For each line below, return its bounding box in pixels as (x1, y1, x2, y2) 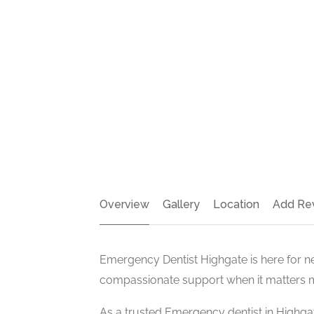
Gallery (163, 197, 200, 211)
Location (213, 197, 259, 211)
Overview (100, 197, 149, 211)
